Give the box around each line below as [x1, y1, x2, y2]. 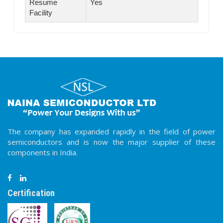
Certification [7, 187, 55, 198]
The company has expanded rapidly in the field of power [7, 126, 216, 136]
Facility [29, 8, 52, 17]
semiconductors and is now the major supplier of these [7, 136, 216, 147]
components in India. [7, 147, 78, 157]
